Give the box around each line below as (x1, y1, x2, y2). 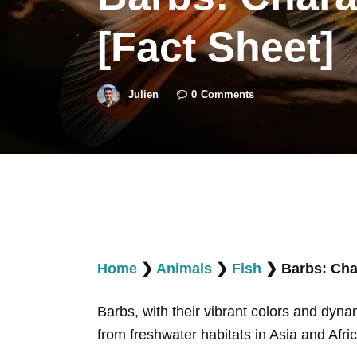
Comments (201, 88, 254, 101)
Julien (128, 88, 159, 101)
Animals (156, 260, 212, 277)
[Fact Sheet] (97, 23, 334, 70)
